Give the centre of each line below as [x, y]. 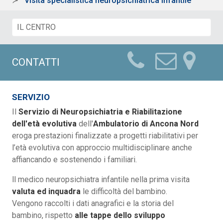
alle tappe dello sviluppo [120, 215]
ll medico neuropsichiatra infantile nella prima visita [101, 179]
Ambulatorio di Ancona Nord [146, 123]
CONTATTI [36, 62]
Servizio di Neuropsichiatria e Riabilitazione [100, 111]
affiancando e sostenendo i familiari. [74, 159]
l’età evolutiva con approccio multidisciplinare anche [102, 147]
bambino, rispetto [43, 215]
